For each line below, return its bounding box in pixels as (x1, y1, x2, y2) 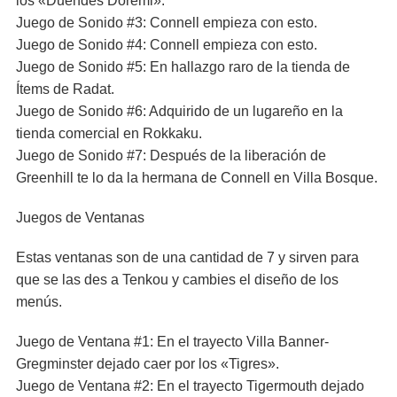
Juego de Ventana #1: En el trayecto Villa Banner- (16, 334, 329, 349)
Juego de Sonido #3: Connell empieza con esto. (16, 15, 317, 30)
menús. (16, 294, 62, 309)
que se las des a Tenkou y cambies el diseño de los (16, 272, 339, 287)
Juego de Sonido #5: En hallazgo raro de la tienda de (16, 59, 350, 74)
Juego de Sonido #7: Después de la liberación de (16, 148, 326, 163)
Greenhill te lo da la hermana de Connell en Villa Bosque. (16, 170, 378, 185)
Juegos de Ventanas (16, 210, 144, 225)
